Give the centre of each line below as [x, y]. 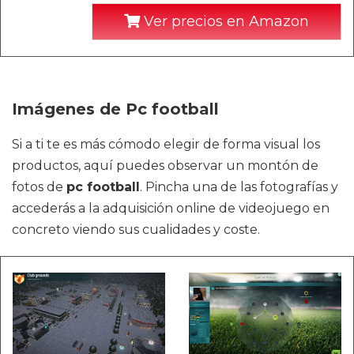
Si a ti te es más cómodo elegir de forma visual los [166, 144]
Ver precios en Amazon [224, 21]
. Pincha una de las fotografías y [239, 187]
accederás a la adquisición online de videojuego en [171, 208]
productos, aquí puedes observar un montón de [165, 166]
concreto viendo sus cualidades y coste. [136, 230]
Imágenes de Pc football [115, 109]
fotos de [39, 187]
